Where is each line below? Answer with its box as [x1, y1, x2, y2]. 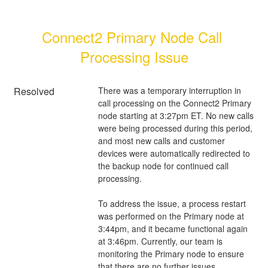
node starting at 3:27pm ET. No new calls [98, 109, 254, 121]
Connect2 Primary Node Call [42, 26, 222, 47]
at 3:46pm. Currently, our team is [98, 234, 223, 247]
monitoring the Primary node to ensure [98, 247, 244, 260]
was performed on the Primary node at [98, 209, 244, 222]
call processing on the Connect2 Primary [98, 96, 251, 109]
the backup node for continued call [98, 159, 229, 172]
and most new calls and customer [98, 134, 225, 147]
